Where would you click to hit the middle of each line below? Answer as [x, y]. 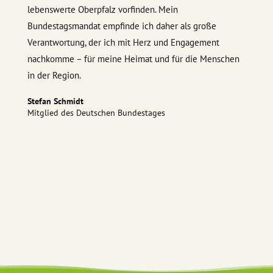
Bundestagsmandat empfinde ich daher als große [122, 26]
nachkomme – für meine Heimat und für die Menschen [133, 59]
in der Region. [54, 76]
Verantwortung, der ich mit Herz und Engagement [123, 43]
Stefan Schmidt [55, 101]
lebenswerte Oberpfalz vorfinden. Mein [102, 10]
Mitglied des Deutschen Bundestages [96, 113]
